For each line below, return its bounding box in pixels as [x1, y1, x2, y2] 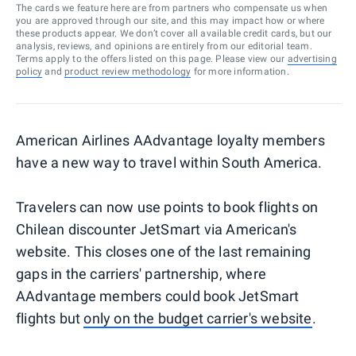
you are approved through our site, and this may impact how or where [16, 14, 325, 26]
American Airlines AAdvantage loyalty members [16, 131, 325, 149]
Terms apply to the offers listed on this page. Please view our [16, 52, 285, 64]
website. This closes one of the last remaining [16, 242, 311, 260]
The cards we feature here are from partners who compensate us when [16, 2, 328, 14]
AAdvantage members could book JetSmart [16, 287, 300, 304]
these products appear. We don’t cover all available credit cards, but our [16, 27, 332, 39]
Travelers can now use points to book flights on [16, 198, 319, 215]
